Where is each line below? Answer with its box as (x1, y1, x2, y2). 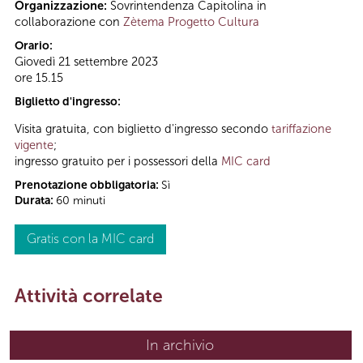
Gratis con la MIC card (27, 231, 154, 247)
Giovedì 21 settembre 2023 (15, 53, 158, 69)
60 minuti (56, 194, 105, 208)
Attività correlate (15, 284, 163, 308)
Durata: (15, 194, 56, 208)
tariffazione (271, 122, 331, 137)
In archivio (146, 336, 214, 355)
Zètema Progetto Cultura (123, 14, 259, 29)
